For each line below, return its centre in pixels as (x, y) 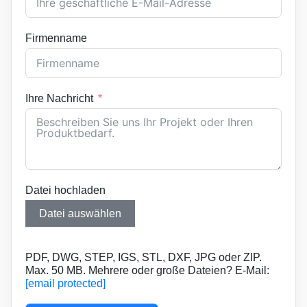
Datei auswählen (80, 213)
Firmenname (56, 38)
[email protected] (65, 283)
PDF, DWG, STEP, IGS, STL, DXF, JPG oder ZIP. (144, 257)
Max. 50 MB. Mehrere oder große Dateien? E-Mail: (147, 270)
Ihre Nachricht (59, 98)
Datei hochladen (65, 190)
